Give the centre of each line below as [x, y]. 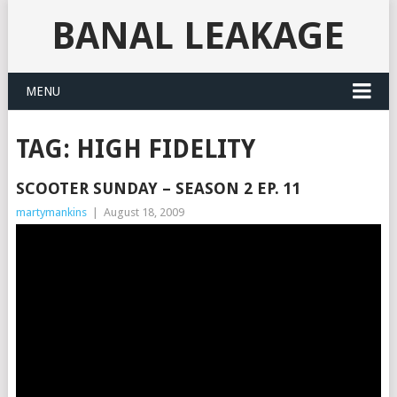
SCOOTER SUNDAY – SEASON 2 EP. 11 [158, 188]
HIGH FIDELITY [165, 149]
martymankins [51, 212]
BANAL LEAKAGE [198, 36]
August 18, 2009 [144, 212]
